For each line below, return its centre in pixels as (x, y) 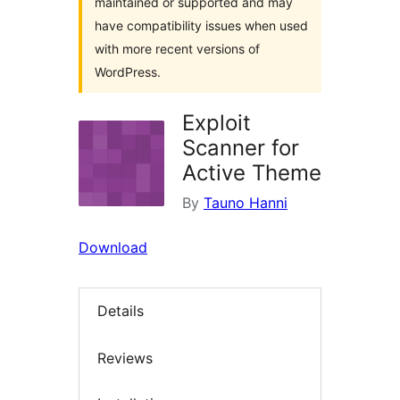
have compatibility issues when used (201, 25)
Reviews (125, 358)
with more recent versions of (177, 49)
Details (121, 311)
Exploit (217, 123)
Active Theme (252, 173)
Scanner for (241, 148)
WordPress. (128, 72)
